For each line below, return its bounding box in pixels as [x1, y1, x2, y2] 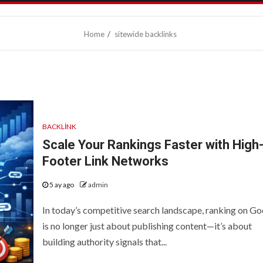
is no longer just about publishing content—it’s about [42, 220, 252, 231]
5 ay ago [48, 180, 75, 189]
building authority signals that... [42, 235, 167, 247]
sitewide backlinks [114, 29, 177, 39]
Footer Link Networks [42, 153, 168, 168]
